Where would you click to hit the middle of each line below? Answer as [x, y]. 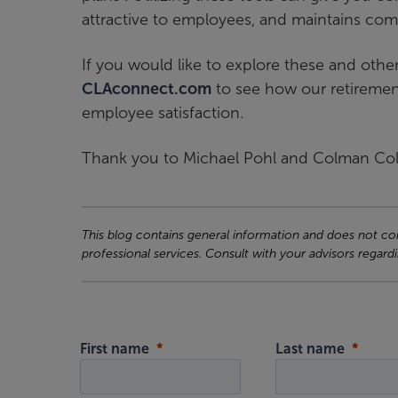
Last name [310, 349]
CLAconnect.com [147, 89]
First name [115, 349]
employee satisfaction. [163, 113]
